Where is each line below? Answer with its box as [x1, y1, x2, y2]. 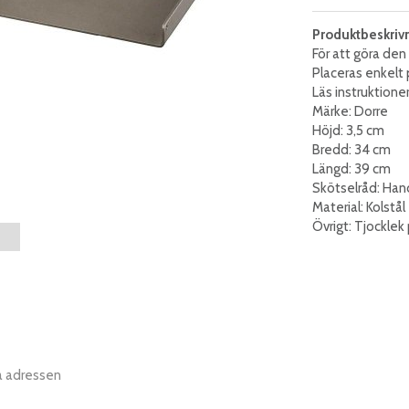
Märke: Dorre [311, 102, 388, 120]
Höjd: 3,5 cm [311, 121, 384, 139]
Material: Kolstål [311, 198, 405, 215]
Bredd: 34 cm [311, 141, 391, 158]
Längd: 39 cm [311, 160, 391, 177]
